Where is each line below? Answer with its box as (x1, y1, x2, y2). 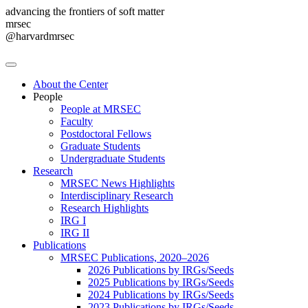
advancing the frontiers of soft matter (5, 5, 164, 17)
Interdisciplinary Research (60, 190, 173, 201)
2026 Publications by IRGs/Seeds (88, 264, 234, 276)
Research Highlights (60, 202, 148, 214)
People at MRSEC (60, 103, 141, 115)
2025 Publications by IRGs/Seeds (88, 276, 234, 288)
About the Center (33, 78, 108, 90)
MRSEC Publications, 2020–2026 (60, 252, 209, 263)
